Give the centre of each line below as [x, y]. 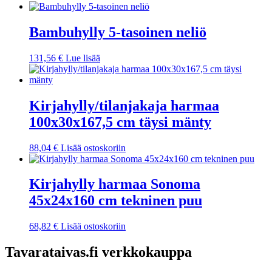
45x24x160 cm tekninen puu [116, 201]
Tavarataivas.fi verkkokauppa [98, 252]
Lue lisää [83, 58]
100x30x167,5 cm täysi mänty [120, 122]
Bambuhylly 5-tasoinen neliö [118, 32]
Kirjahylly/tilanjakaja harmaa [124, 105]
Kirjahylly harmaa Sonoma [115, 184]
